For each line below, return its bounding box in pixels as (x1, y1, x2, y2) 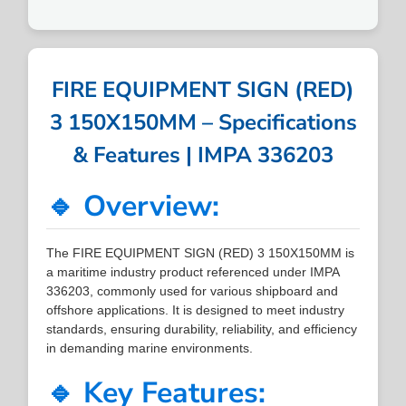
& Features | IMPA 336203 (72, 140, 333, 169)
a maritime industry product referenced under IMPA (46, 264, 340, 279)
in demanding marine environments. (46, 340, 254, 355)
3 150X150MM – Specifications (49, 107, 357, 137)
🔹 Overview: (46, 186, 220, 226)
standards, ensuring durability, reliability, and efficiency (46, 321, 358, 336)
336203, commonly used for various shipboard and (46, 283, 339, 298)
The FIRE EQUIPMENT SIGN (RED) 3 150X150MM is (46, 245, 355, 260)
